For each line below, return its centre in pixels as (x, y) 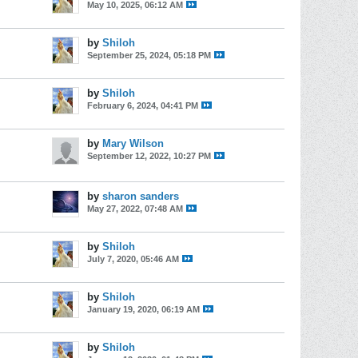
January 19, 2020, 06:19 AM (143, 309)
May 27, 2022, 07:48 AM (135, 209)
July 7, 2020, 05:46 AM (133, 259)
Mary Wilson (133, 143)
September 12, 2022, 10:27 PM (149, 156)
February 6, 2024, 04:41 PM (143, 105)
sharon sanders (141, 196)
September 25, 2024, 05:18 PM (149, 55)
